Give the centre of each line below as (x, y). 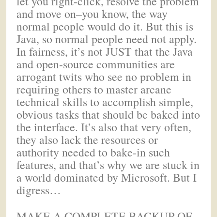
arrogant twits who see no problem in (104, 76)
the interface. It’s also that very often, (104, 127)
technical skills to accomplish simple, (105, 101)
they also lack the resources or (87, 139)
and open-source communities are (96, 64)
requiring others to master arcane (94, 89)
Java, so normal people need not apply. (107, 39)
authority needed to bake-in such (93, 152)
